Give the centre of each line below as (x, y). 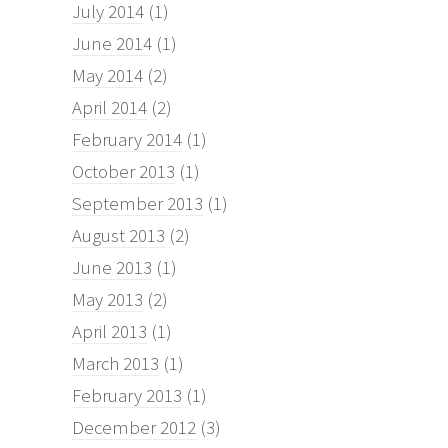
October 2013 (123, 171)
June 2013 (112, 267)
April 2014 (109, 107)
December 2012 (134, 427)
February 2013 (127, 395)
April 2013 (109, 331)
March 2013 (115, 363)
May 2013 (107, 299)
